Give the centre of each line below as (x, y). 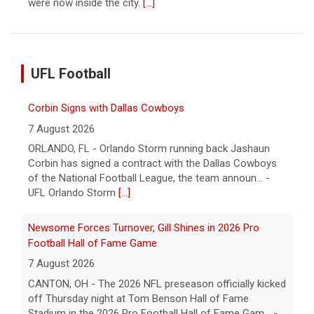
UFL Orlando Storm (73, 193)
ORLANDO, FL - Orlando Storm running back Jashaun (149, 149)
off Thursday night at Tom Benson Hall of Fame (138, 298)
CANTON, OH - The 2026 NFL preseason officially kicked (157, 284)
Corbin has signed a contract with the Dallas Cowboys (152, 164)
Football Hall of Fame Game (93, 243)
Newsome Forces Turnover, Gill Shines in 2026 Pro (144, 227)
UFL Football (71, 74)
